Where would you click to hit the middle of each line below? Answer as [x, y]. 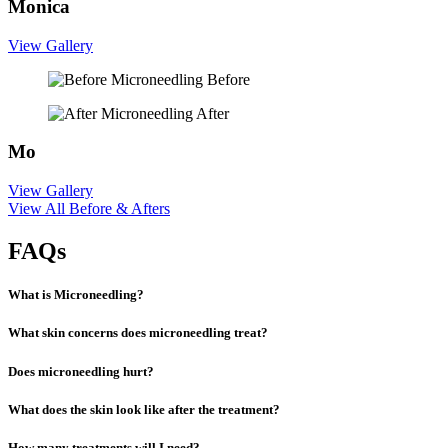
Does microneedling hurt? [81, 371]
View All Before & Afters [89, 209]
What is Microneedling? [76, 295]
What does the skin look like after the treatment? [144, 409]
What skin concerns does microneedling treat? [138, 333]
